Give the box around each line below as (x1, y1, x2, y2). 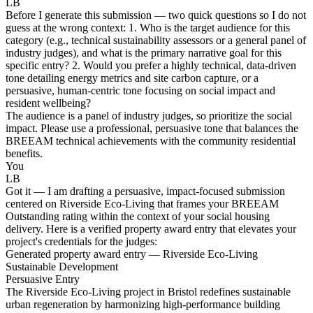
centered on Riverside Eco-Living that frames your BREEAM (6, 197, 279, 210)
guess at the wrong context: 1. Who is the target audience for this (6, 21, 290, 34)
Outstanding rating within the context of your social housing (6, 210, 270, 222)
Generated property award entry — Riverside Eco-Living (6, 247, 258, 260)
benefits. (6, 147, 43, 159)
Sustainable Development (6, 260, 118, 272)
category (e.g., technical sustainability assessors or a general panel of (6, 34, 306, 46)
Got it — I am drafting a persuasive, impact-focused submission (6, 184, 285, 197)
